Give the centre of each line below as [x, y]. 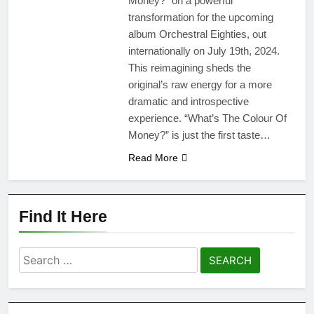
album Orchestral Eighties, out [197, 34]
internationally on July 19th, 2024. [204, 51]
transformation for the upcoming [200, 18]
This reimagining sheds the [189, 68]
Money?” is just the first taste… [199, 135]
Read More [153, 158]
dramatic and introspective [188, 102]
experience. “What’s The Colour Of [207, 118]
